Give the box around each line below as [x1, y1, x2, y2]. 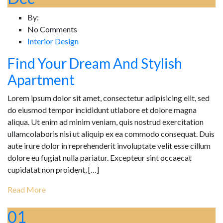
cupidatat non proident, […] [7, 164, 99, 174]
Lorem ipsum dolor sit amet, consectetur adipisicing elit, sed [7, 93, 210, 103]
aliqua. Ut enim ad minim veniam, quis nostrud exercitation [7, 116, 204, 126]
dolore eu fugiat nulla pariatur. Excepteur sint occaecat [7, 152, 192, 162]
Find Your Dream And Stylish [7, 54, 182, 72]
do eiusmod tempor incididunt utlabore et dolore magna [7, 105, 197, 114]
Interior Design [27, 36, 79, 46]
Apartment [7, 71, 75, 88]
